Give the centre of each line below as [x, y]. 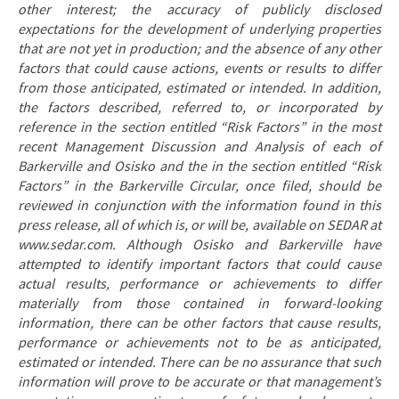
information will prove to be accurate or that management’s [199, 382]
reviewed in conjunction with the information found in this [199, 206]
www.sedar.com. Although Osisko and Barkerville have [199, 245]
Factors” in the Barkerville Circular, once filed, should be [199, 186]
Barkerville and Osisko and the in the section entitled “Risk [199, 167]
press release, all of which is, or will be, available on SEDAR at [199, 225]
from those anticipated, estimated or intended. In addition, [199, 88]
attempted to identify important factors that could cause [199, 265]
